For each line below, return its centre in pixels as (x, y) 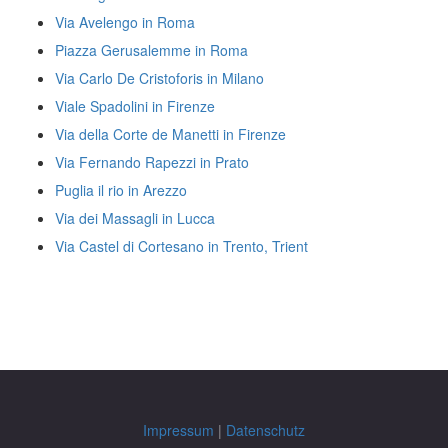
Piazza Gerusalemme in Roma (151, 50)
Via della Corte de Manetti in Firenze (170, 134)
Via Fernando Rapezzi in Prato (152, 162)
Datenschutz (265, 430)
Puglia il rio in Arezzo (121, 190)
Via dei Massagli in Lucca (135, 218)
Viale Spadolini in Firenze (135, 106)
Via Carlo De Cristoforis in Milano (159, 78)
